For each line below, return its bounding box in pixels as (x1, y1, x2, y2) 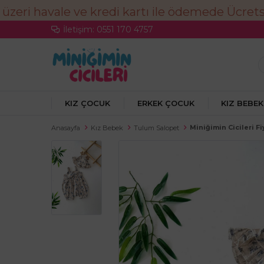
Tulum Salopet (134, 124, 179, 132)
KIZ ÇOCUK (64, 98, 110, 108)
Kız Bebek (91, 124, 123, 132)
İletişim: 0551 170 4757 (63, 24, 153, 35)
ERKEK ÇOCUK (137, 98, 194, 108)
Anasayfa (51, 124, 80, 132)
